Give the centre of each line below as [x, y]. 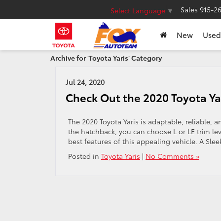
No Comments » [172, 156]
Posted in [85, 156]
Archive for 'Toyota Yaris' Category [106, 58]
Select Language [138, 10]
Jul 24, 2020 [85, 82]
